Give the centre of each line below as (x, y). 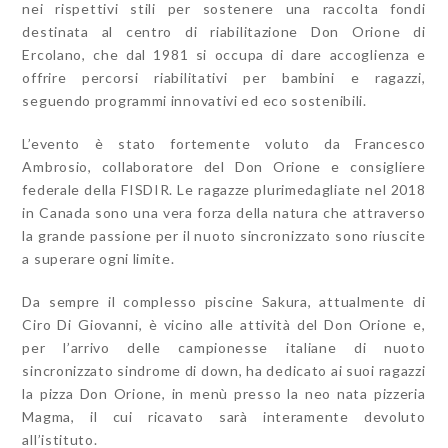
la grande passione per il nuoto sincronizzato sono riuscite (224, 235)
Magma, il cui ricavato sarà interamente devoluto (224, 416)
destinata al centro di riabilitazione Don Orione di (224, 31)
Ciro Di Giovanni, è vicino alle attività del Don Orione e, (224, 324)
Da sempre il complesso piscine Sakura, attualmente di (224, 301)
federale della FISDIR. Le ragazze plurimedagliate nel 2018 (224, 189)
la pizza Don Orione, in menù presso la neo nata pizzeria (224, 393)
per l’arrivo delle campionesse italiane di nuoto (224, 347)
